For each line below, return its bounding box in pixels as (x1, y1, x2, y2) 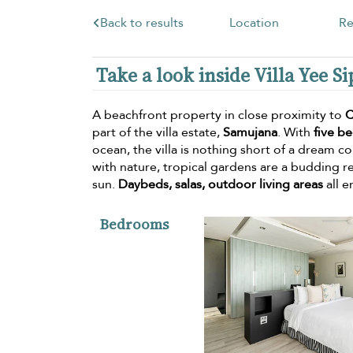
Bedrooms (100, 214, 169, 234)
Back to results (99, 13, 184, 32)
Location (229, 13, 279, 32)
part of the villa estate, (92, 123, 223, 141)
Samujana (223, 123, 277, 141)
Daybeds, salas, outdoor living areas (118, 175, 323, 193)
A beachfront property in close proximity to (92, 106, 345, 124)
